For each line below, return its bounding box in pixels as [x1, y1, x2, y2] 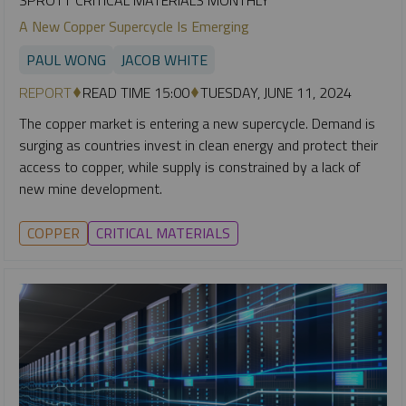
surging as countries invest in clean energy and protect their [19, 133, 378, 156]
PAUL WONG [26, 48, 106, 71]
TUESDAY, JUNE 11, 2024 [200, 81, 352, 103]
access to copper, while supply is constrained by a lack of [19, 155, 361, 178]
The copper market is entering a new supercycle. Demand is [19, 111, 375, 134]
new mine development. [19, 177, 162, 199]
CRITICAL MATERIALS [96, 221, 230, 244]
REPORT [19, 81, 72, 103]
